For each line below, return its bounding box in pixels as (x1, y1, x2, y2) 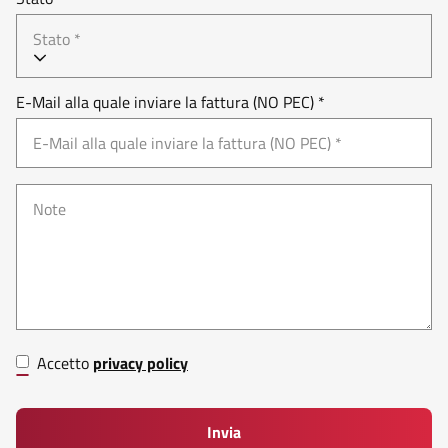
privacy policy (93, 351, 188, 375)
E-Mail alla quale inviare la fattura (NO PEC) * (16, 90, 325, 114)
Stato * (33, 27, 81, 51)
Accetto (37, 351, 93, 375)
